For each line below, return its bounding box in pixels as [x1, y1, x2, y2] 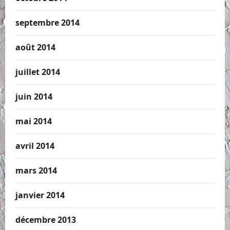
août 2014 [15, 42, 55, 53]
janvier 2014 [15, 189, 65, 201]
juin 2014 [15, 91, 52, 103]
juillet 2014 [15, 66, 60, 78]
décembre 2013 [15, 214, 76, 226]
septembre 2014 [15, 17, 80, 29]
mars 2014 [15, 165, 57, 177]
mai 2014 [15, 116, 52, 127]
